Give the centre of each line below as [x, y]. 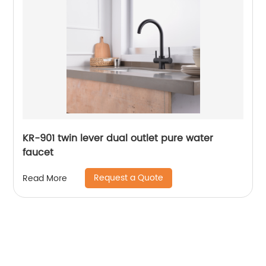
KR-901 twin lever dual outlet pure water [118, 138]
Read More [45, 178]
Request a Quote [129, 178]
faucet [38, 153]
